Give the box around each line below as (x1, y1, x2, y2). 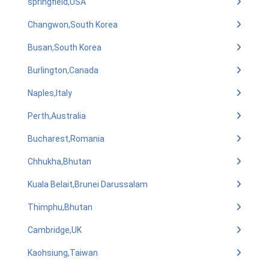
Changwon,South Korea (28, 20, 118, 29)
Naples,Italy (28, 88, 72, 98)
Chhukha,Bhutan (28, 157, 91, 166)
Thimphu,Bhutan (28, 202, 92, 212)
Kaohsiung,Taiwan (28, 248, 98, 258)
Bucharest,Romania (28, 134, 104, 144)
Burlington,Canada (28, 65, 98, 75)
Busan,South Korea (28, 43, 101, 52)
